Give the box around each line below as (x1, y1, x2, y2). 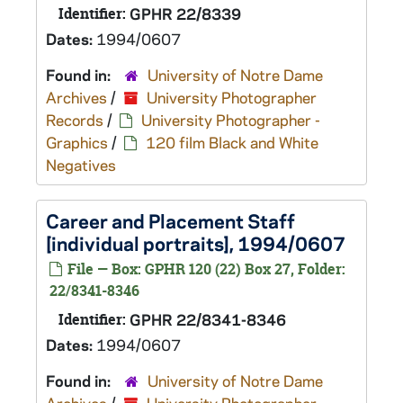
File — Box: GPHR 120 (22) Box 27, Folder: (64, 259, 345, 279)
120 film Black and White (146, 132, 318, 152)
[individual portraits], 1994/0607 (46, 230, 345, 255)
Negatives (46, 155, 116, 175)
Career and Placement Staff (46, 208, 295, 233)
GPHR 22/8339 (130, 4, 241, 23)
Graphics (46, 132, 108, 152)
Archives (46, 87, 107, 107)
